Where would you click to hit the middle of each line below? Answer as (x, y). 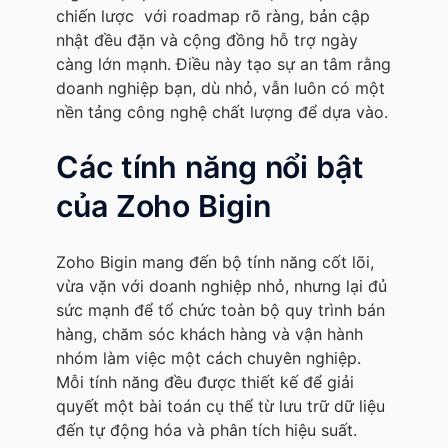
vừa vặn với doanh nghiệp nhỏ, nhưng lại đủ (221, 285)
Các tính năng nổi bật (210, 166)
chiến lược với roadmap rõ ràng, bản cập (213, 15)
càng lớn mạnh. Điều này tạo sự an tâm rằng (223, 63)
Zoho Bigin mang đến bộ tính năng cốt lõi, (215, 261)
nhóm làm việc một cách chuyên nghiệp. (208, 357)
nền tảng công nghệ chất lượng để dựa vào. (222, 111)
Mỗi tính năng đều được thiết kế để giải (205, 381)
